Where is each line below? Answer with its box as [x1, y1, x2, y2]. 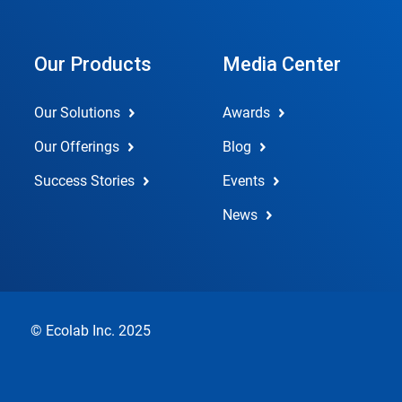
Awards [222, 104, 270, 121]
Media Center [222, 53, 341, 75]
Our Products [34, 53, 152, 75]
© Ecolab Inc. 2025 [31, 322, 151, 339]
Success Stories [34, 172, 135, 189]
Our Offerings [34, 138, 119, 155]
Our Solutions [34, 104, 120, 121]
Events [222, 172, 265, 189]
